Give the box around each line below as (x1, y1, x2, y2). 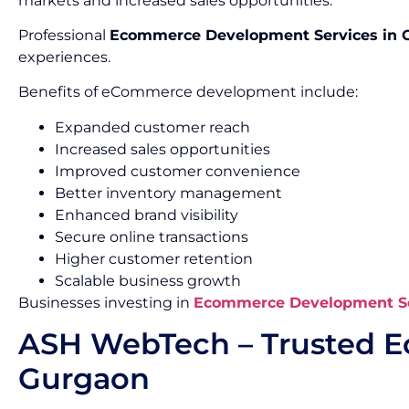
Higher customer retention (55, 249, 253, 267)
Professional (18, 26, 110, 44)
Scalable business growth (55, 271, 241, 289)
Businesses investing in (18, 293, 194, 311)
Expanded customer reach (55, 118, 250, 136)
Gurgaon (18, 361, 150, 397)
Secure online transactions (55, 227, 248, 246)
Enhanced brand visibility (55, 205, 238, 224)
